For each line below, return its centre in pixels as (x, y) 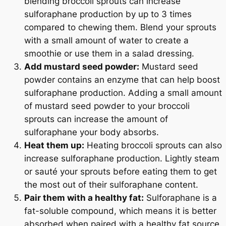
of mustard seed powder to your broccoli (107, 106)
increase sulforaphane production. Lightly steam (122, 158)
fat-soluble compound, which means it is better (120, 211)
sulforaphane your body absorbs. (92, 132)
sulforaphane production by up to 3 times (108, 14)
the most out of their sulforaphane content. (111, 184)
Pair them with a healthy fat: (84, 197)
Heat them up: (54, 145)
